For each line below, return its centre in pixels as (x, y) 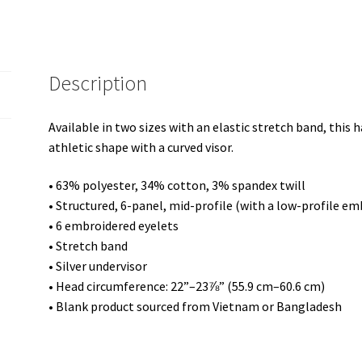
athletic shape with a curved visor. (141, 147)
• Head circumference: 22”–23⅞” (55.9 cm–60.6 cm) (187, 286)
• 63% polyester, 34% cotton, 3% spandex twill (177, 185)
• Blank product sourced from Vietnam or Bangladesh (196, 307)
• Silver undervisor (98, 266)
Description (98, 83)
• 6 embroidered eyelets (114, 226)
